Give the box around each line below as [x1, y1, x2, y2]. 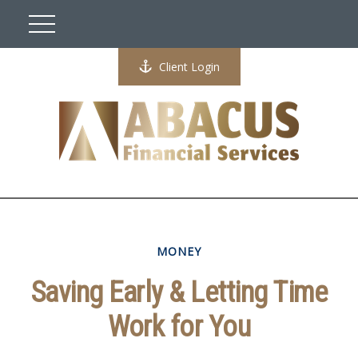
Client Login [158, 59, 220, 74]
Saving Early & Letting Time [30, 276, 328, 309]
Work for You [108, 310, 250, 344]
